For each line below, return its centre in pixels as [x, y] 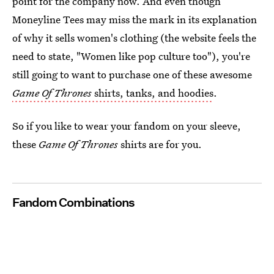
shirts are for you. [160, 144]
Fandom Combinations [73, 202]
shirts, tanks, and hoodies [153, 93]
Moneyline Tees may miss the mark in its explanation [135, 19]
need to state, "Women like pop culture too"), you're [131, 56]
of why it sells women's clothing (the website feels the [134, 38]
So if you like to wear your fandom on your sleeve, [127, 126]
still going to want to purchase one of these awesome [132, 74]
